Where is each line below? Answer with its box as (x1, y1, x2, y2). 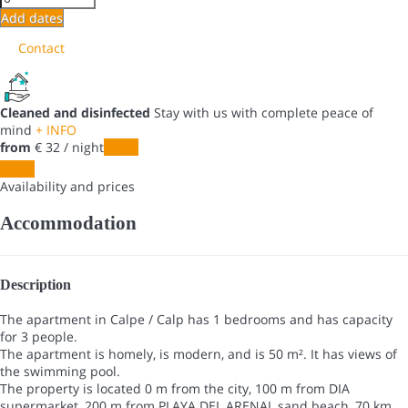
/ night (60, 138, 104, 156)
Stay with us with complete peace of (154, 103, 373, 121)
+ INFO (36, 120, 76, 138)
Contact (18, 38, 65, 56)
